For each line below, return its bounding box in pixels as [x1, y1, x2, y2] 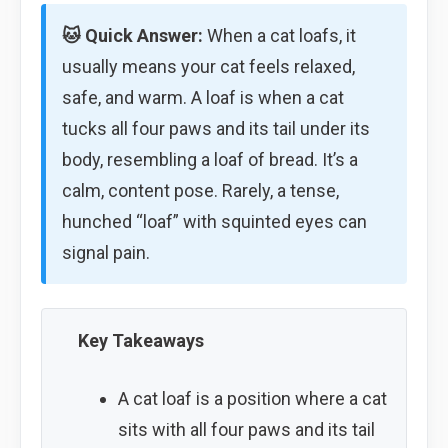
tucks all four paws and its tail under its [62, 117, 370, 139]
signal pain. [62, 241, 150, 263]
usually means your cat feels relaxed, [62, 55, 355, 77]
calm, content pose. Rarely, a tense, [62, 179, 339, 201]
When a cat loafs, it [203, 24, 356, 46]
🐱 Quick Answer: [62, 24, 203, 46]
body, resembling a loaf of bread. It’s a [62, 148, 358, 170]
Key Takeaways [78, 329, 204, 351]
